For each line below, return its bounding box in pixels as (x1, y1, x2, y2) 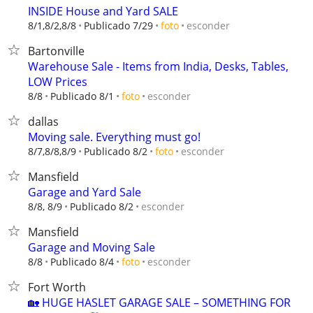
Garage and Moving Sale (28, 240, 155, 255)
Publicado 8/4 (50, 255, 114, 268)
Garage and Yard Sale (28, 184, 141, 200)
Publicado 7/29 (84, 19, 153, 32)
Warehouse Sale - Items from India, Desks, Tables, (28, 59, 289, 74)
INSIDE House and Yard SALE (28, 3, 178, 19)
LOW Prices (28, 74, 87, 89)
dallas (28, 114, 59, 129)
